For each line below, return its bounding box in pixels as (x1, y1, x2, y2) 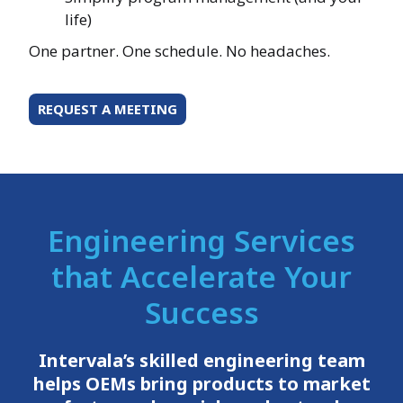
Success (144, 292, 259, 334)
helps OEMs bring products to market (32, 372, 371, 397)
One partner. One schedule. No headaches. (29, 40, 331, 62)
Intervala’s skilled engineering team (38, 348, 365, 373)
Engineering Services (48, 220, 355, 262)
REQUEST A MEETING (38, 99, 178, 118)
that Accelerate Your (51, 256, 352, 298)
